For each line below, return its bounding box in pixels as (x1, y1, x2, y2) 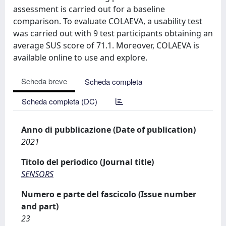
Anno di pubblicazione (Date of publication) (21, 124, 196, 135)
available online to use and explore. (13, 52, 147, 63)
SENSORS (21, 168, 53, 180)
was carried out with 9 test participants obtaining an (13, 28, 213, 39)
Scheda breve (21, 76, 67, 86)
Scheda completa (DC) (22, 96, 97, 106)
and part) (21, 201, 59, 212)
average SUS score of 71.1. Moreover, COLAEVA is (13, 40, 199, 51)
